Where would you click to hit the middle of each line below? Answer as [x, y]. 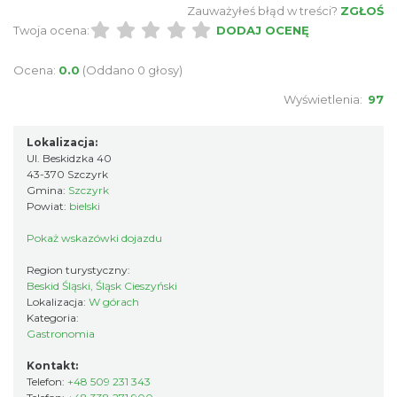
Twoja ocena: [51, 30]
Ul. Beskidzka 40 [69, 158]
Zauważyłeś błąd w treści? [262, 11]
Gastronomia [61, 334]
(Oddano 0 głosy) [132, 70]
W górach [114, 302]
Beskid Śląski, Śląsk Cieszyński [102, 286]
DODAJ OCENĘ [262, 30]
